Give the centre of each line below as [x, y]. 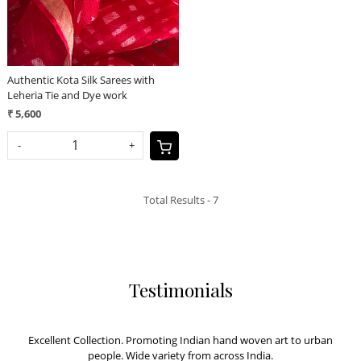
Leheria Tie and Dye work [68, 95]
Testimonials [180, 289]
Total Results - [178, 199]
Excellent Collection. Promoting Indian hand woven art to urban [180, 340]
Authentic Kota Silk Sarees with [81, 79]
